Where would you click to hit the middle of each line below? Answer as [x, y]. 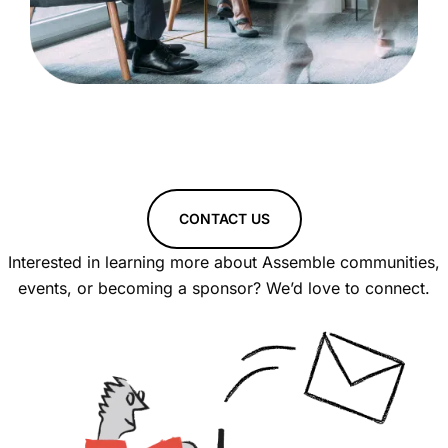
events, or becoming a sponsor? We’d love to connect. [224, 287]
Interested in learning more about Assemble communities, [224, 261]
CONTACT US [224, 218]
